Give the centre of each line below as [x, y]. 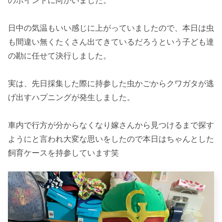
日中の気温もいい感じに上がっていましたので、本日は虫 [111, 28]
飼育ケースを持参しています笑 [63, 153]
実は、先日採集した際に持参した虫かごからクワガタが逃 [111, 84]
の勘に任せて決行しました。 [59, 56]
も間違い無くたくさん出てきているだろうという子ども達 [111, 42]
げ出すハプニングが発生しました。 [71, 98]
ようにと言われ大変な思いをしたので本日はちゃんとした [111, 139]
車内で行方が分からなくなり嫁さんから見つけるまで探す [111, 125]
